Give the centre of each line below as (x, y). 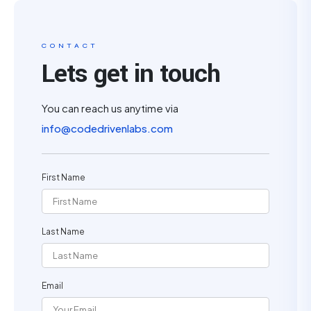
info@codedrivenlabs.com (107, 128)
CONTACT (70, 46)
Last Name (63, 232)
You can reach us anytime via (110, 108)
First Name (64, 177)
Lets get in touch (131, 74)
